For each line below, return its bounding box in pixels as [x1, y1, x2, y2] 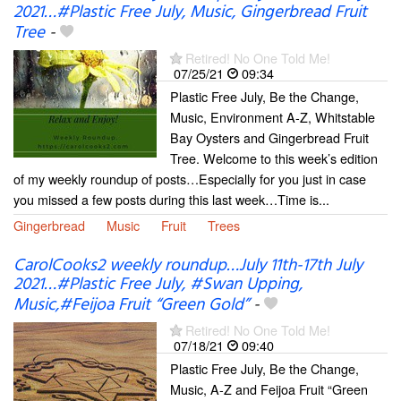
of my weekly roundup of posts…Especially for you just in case [13, 169, 366, 189]
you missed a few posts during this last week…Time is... [13, 190, 329, 209]
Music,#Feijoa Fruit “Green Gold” [13, 291, 249, 319]
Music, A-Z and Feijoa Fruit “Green [170, 379, 368, 398]
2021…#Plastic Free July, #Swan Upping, [13, 270, 303, 298]
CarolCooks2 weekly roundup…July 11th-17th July [13, 252, 363, 279]
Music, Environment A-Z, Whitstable [170, 107, 375, 127]
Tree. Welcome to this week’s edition [170, 149, 378, 168]
